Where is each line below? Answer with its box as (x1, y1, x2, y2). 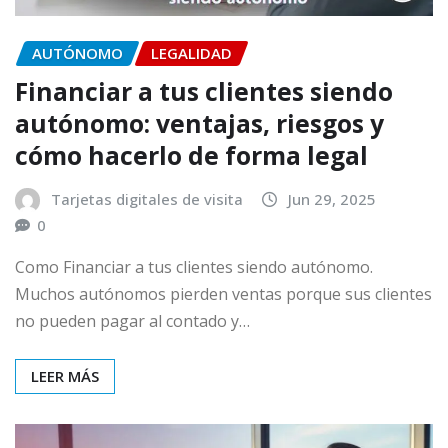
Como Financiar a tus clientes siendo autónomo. (15, 256, 373, 279)
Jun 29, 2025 (288, 188, 376, 209)
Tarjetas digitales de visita (51, 188, 243, 209)
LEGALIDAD (151, 43, 232, 64)
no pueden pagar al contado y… (15, 310, 250, 333)
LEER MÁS (31, 366, 99, 387)
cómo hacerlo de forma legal (15, 138, 368, 172)
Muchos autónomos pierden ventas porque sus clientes (15, 283, 432, 306)
